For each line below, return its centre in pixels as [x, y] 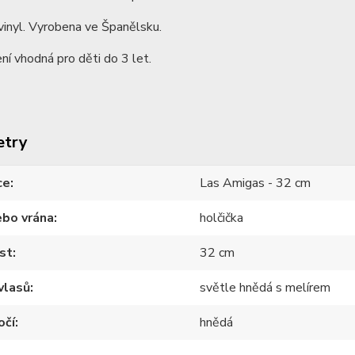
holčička [222, 218]
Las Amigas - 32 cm [256, 183]
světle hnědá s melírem [265, 287]
